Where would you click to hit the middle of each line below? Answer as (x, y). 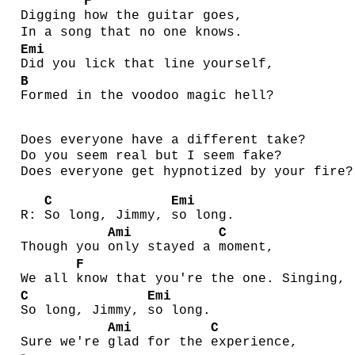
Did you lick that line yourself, (147, 65)
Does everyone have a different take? (163, 140)
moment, (246, 248)
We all (48, 279)
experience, (254, 343)
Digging (52, 16)
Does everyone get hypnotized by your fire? (187, 172)
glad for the (159, 343)
